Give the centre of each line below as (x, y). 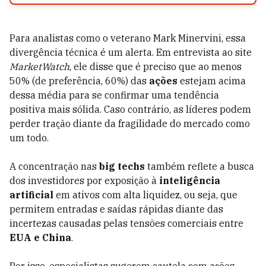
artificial (31, 195)
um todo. (29, 138)
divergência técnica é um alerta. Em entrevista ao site (131, 52)
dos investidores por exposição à (84, 180)
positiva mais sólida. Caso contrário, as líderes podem (130, 109)
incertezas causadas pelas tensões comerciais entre (126, 223)
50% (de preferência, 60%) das (79, 81)
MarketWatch (39, 66)
